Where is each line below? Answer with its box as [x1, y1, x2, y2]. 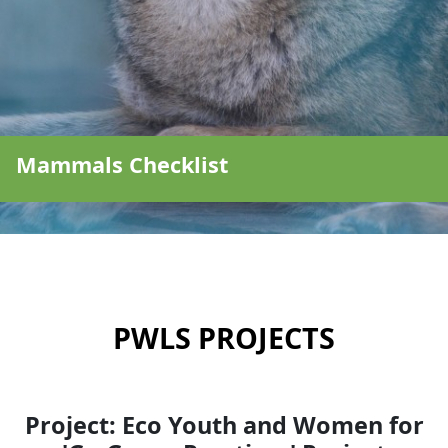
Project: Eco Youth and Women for [24, 409, 424, 442]
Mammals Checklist [16, 150, 228, 180]
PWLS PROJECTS [113, 318, 335, 358]
